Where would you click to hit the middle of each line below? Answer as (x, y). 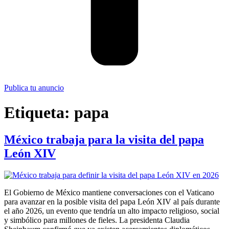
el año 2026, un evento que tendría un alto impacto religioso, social (112, 211)
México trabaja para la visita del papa (104, 140)
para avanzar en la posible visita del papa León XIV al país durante (112, 202)
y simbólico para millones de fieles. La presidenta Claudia (97, 220)
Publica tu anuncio (34, 87)
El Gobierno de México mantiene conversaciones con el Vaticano (109, 193)
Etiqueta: (39, 112)
